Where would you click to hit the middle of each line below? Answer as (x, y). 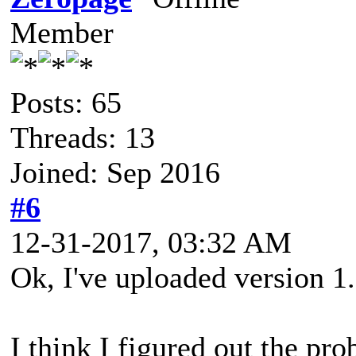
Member (62, 32)
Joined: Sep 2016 (115, 172)
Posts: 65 (66, 102)
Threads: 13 (83, 137)
